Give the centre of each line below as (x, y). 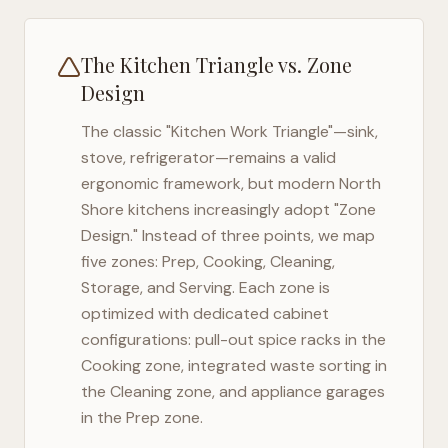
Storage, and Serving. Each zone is (205, 287)
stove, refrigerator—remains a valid (208, 157)
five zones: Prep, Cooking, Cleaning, (208, 261)
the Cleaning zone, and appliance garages (233, 391)
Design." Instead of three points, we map (228, 235)
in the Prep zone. (142, 417)
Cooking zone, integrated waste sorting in (234, 365)
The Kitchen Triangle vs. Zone (216, 64)
